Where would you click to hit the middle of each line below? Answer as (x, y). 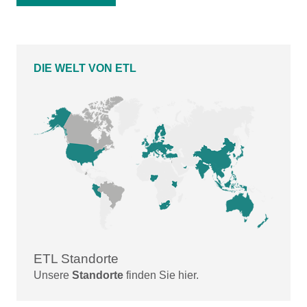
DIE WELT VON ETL (85, 68)
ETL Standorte (76, 259)
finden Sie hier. (161, 275)
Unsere (53, 275)
